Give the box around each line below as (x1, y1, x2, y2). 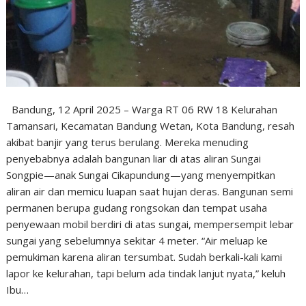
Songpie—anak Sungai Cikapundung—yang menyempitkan (6, 168, 276, 182)
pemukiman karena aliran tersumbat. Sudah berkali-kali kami (6, 250, 283, 264)
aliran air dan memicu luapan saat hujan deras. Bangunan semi (6, 184, 294, 199)
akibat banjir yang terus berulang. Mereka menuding (6, 135, 249, 150)
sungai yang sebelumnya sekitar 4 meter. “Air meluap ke (6, 234, 268, 248)
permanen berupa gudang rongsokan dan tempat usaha (6, 201, 268, 215)
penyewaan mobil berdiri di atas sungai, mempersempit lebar (6, 217, 294, 232)
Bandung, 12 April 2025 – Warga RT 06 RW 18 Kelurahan (6, 102, 278, 117)
